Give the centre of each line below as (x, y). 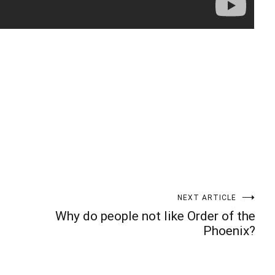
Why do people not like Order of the (155, 216)
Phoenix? (229, 231)
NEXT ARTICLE (207, 198)
